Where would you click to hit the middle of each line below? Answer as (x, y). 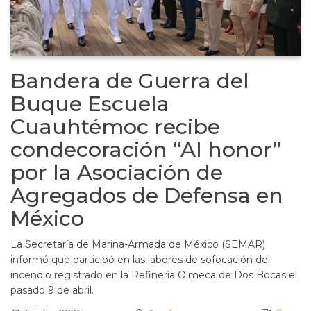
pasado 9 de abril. (52, 290)
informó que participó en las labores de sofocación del (140, 259)
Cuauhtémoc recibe (115, 126)
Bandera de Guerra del (130, 81)
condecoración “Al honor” (146, 149)
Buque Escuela (90, 103)
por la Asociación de (117, 172)
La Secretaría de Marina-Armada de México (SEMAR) (138, 244)
